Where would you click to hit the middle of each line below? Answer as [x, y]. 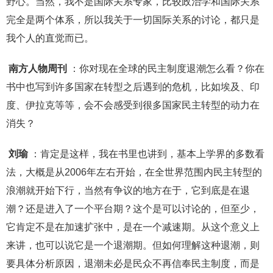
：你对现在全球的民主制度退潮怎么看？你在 [167, 69]
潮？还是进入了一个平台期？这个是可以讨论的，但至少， [133, 209]
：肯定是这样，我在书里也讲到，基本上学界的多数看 [147, 154]
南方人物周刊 [38, 69]
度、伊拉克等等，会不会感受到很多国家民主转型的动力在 [133, 105]
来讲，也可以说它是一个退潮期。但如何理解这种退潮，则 [133, 246]
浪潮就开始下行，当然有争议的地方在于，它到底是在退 [128, 191]
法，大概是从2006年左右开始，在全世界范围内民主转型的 [134, 172]
